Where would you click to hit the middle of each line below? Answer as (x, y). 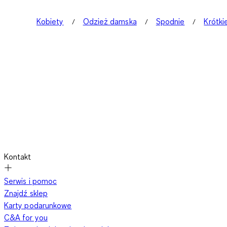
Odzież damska (110, 21)
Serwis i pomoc (31, 181)
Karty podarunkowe (38, 205)
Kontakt (18, 157)
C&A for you (26, 217)
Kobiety (50, 21)
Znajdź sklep (26, 193)
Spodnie (170, 21)
